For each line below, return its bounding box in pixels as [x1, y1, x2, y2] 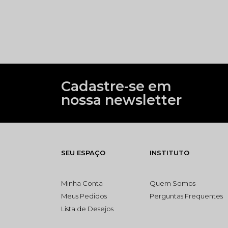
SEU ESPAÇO [61, 149, 105, 157]
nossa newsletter [61, 92, 182, 108]
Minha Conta [61, 179, 103, 187]
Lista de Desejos [61, 205, 113, 213]
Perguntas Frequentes [150, 192, 223, 200]
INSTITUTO [150, 149, 190, 157]
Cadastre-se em [61, 78, 172, 95]
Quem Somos [150, 179, 196, 187]
